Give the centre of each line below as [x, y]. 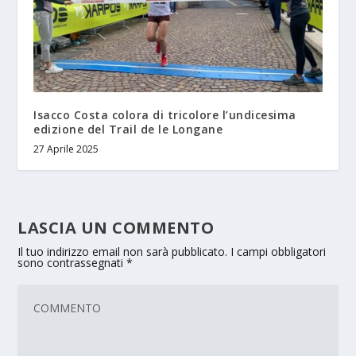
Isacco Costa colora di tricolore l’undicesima [165, 114]
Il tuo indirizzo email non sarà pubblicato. [123, 251]
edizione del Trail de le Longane [128, 129]
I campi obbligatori [279, 251]
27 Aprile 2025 [66, 149]
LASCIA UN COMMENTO [116, 227]
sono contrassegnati [72, 262]
